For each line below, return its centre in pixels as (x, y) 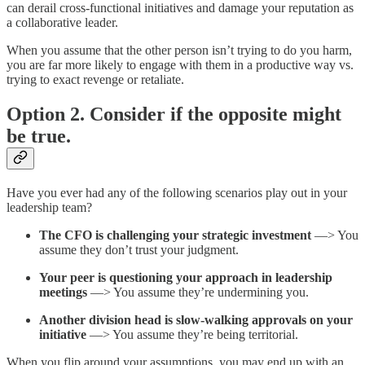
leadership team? (49, 208)
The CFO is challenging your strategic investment (175, 235)
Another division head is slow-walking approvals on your (196, 320)
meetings (63, 292)
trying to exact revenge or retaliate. (95, 80)
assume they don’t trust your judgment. (139, 250)
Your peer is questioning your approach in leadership (186, 278)
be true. (39, 136)
